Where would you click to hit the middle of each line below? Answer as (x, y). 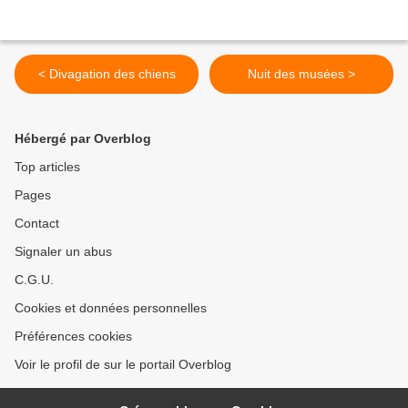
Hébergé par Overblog (83, 139)
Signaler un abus (63, 252)
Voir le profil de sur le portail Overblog (123, 365)
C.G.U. (34, 280)
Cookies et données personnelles (111, 308)
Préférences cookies (73, 337)
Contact (37, 224)
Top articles (47, 167)
